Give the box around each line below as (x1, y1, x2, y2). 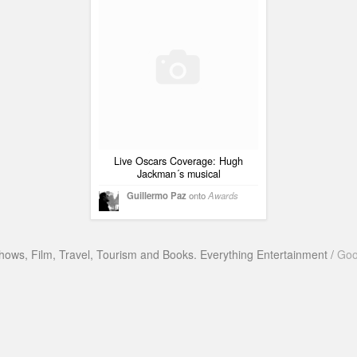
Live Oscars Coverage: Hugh (114, 154, 243, 169)
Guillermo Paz (127, 189, 186, 202)
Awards (208, 189, 238, 202)
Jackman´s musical (136, 167, 221, 182)
